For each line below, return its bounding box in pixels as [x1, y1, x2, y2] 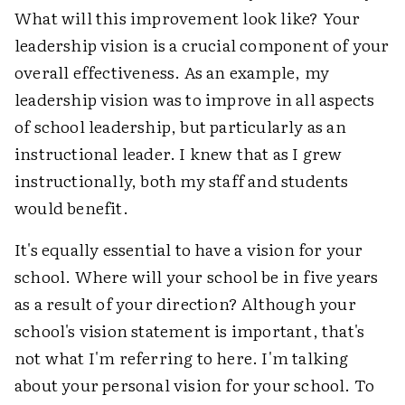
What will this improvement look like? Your [14, 5, 361, 30]
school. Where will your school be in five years [14, 263, 379, 288]
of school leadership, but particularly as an [14, 113, 346, 138]
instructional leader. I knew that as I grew [14, 140, 343, 165]
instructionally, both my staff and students [14, 167, 349, 193]
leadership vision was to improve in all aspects [14, 86, 375, 111]
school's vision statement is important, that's [14, 317, 365, 343]
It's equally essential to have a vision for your [14, 236, 363, 261]
